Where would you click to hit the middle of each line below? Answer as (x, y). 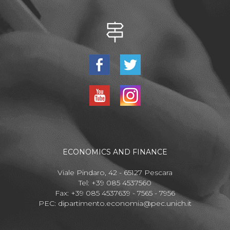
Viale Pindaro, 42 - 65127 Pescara (115, 173)
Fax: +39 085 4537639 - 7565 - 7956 (115, 193)
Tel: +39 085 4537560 (115, 183)
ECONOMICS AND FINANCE (115, 152)
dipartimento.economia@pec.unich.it (125, 204)
